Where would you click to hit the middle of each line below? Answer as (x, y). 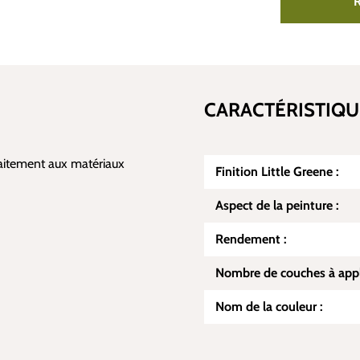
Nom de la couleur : (269, 307)
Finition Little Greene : (277, 172)
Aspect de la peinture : (277, 205)
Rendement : (251, 239)
